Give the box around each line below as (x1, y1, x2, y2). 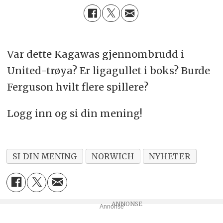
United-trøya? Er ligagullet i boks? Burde (6, 64, 210, 77)
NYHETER (148, 151, 191, 161)
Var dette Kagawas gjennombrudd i (6, 47, 184, 60)
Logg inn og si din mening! (6, 107, 142, 119)
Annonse (99, 203, 124, 210)
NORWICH (92, 151, 134, 161)
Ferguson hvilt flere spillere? (6, 80, 148, 93)
